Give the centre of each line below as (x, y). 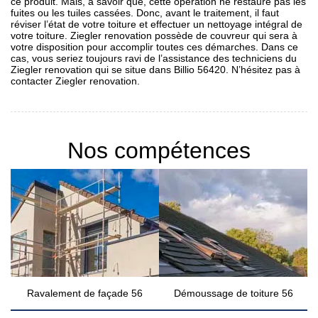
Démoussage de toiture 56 (233, 294)
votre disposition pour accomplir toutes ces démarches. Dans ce (154, 47)
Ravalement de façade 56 (85, 294)
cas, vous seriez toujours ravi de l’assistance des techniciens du (154, 59)
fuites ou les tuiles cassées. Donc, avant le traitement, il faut (145, 13)
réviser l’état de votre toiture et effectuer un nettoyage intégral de (157, 24)
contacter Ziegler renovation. (75, 81)
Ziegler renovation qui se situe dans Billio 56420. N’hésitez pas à (155, 70)
